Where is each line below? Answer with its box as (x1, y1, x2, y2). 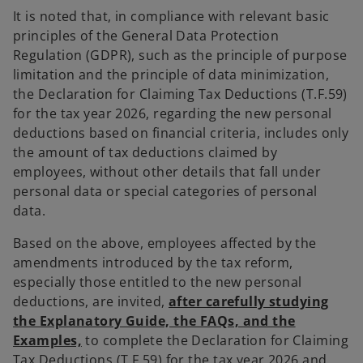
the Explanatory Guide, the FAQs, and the (13, 312, 296, 330)
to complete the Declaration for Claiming (81, 331, 349, 349)
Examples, (13, 331, 82, 349)
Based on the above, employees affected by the (13, 234, 317, 252)
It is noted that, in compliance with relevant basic (13, 7, 330, 25)
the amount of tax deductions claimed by (13, 143, 278, 161)
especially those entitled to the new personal (13, 273, 302, 291)
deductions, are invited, (13, 293, 169, 310)
